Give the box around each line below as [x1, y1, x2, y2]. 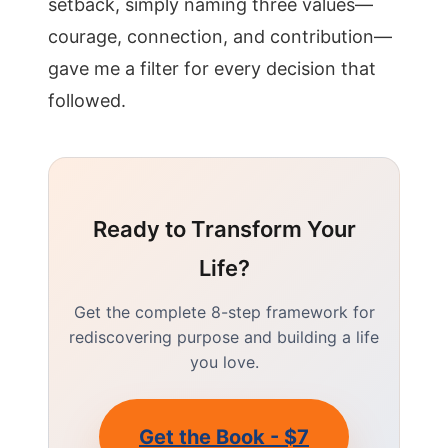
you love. [189, 352, 259, 372]
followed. [48, 90, 126, 111]
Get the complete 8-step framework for [73, 302, 375, 322]
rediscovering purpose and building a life [69, 327, 379, 347]
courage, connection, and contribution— [48, 26, 392, 47]
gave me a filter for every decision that [48, 58, 376, 79]
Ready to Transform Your [92, 216, 356, 242]
